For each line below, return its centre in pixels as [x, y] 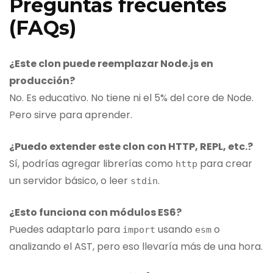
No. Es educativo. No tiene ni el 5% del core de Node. [131, 97]
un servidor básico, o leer [70, 180]
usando [175, 229]
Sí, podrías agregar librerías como [92, 163]
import [139, 229]
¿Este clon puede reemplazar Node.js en [111, 63]
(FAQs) [43, 28]
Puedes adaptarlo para [66, 229]
